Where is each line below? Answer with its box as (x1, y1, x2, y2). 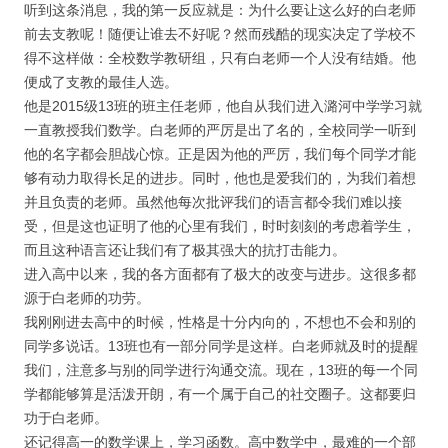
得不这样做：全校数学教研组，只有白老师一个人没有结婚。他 (24, 50, 416, 66)
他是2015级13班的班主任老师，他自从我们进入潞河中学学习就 (24, 98, 422, 114)
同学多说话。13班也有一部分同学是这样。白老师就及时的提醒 (24, 338, 418, 354)
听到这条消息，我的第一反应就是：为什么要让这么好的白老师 (24, 2, 416, 18)
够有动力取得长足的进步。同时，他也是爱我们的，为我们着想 (24, 170, 416, 186)
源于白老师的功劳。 (24, 290, 150, 306)
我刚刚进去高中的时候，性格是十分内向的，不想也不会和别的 (24, 314, 416, 330)
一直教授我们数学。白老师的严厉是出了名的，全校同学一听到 (24, 122, 416, 138)
